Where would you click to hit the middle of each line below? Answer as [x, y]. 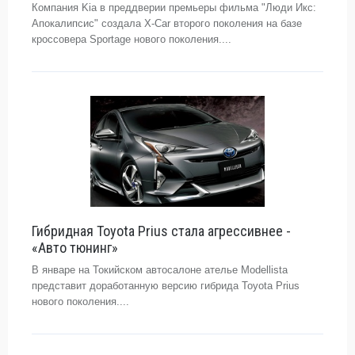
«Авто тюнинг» [75, 248]
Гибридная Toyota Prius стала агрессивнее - [161, 231]
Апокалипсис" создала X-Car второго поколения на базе [167, 23]
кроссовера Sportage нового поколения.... [132, 39]
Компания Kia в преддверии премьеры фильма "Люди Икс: [174, 8]
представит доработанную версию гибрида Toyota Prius [166, 286]
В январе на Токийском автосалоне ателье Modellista [160, 270]
